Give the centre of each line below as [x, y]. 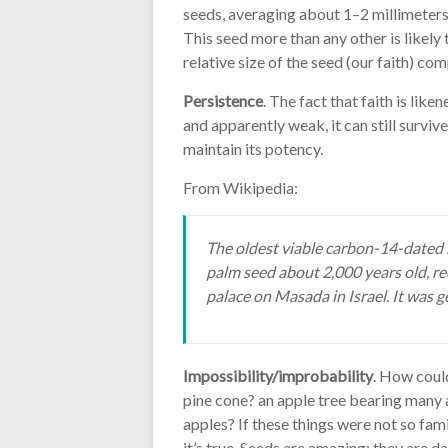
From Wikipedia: [240, 187]
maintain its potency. [253, 148]
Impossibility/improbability [278, 375]
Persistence [223, 100]
